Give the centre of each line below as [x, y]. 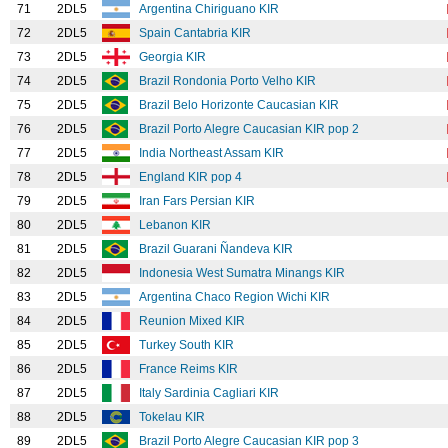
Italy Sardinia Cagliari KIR [210, 393]
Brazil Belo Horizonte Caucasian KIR [240, 105]
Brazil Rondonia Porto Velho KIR [229, 81]
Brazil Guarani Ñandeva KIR [217, 249]
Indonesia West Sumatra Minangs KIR [243, 273]
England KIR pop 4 [192, 177]
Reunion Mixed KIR [193, 321]
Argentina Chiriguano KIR [210, 9]
